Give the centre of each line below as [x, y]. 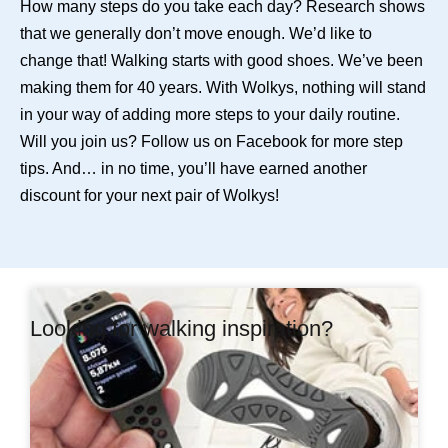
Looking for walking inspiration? [181, 328]
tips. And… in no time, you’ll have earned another [193, 168]
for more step [355, 141]
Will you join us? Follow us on [128, 141]
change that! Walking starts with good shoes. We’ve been [221, 60]
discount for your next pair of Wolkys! [149, 195]
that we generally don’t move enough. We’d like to [196, 33]
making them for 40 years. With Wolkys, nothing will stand [223, 87]
